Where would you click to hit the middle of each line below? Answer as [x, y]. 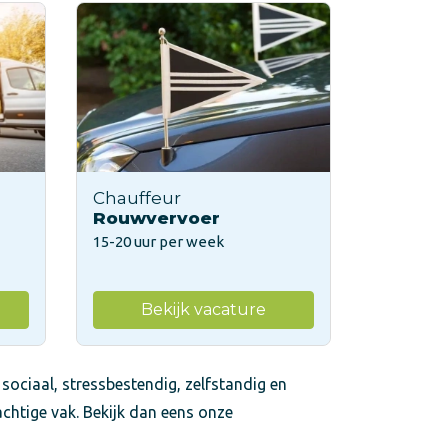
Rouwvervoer [156, 217]
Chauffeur [137, 197]
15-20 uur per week [158, 241]
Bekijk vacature [203, 309]
